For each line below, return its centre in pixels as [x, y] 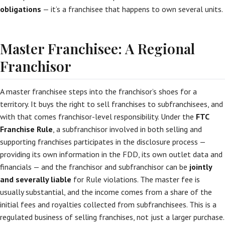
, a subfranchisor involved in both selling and [127, 129]
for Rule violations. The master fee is [136, 179]
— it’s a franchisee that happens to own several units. [132, 9]
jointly [201, 167]
